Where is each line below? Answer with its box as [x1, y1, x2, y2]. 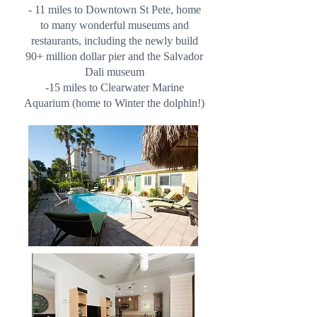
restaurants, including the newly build [30, 35, 198, 47]
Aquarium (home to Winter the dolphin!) [24, 97, 204, 109]
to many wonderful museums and [40, 19, 189, 31]
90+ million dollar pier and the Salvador [25, 50, 203, 62]
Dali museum [84, 66, 144, 78]
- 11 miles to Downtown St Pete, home [28, 4, 201, 16]
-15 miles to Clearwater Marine [45, 81, 184, 93]
